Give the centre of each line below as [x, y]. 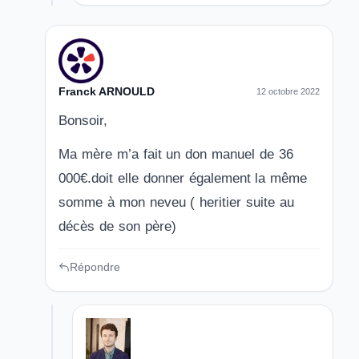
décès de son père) [117, 226]
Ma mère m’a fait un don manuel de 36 [176, 154]
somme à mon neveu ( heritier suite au [176, 202]
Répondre [95, 267]
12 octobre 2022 [288, 91]
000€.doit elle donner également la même [183, 178]
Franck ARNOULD [107, 91]
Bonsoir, [83, 121]
